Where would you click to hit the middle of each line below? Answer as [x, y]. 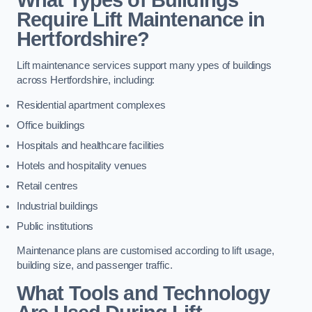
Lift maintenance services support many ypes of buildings [144, 66]
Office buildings [51, 125]
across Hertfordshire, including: [86, 80]
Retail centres [47, 186]
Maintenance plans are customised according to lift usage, [146, 251]
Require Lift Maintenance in [141, 19]
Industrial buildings [58, 206]
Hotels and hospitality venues [82, 165]
